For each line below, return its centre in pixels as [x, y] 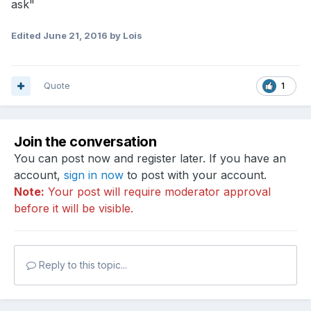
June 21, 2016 [75, 36]
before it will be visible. [74, 209]
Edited [27, 36]
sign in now [94, 175]
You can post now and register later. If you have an [150, 159]
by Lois [125, 36]
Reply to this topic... [82, 265]
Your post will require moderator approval [158, 192]
